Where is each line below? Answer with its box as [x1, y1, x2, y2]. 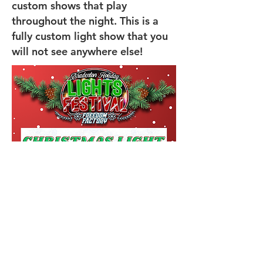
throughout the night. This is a [12, 14, 159, 28]
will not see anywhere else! [12, 45, 143, 58]
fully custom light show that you [12, 29, 168, 43]
